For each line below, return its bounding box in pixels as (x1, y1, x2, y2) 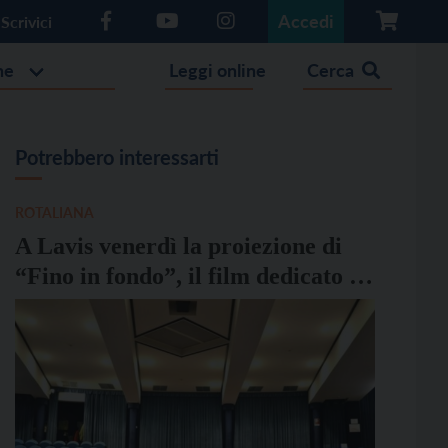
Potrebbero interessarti (14, 145, 219, 169)
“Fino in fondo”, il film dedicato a (14, 263, 361, 289)
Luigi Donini (14, 293, 145, 319)
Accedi (278, 10, 334, 32)
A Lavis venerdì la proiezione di (14, 233, 342, 259)
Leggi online (169, 59, 267, 81)
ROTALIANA (14, 204, 94, 221)
